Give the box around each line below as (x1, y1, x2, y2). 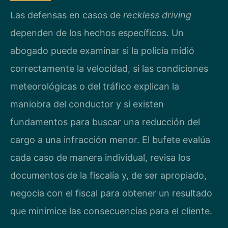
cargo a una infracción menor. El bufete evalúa (10, 134, 210, 145)
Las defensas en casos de (10, 9, 123, 20)
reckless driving (123, 9, 191, 20)
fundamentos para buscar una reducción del (10, 116, 200, 127)
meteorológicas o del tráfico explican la (10, 80, 179, 92)
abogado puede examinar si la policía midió (10, 45, 194, 56)
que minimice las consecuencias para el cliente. (10, 205, 212, 216)
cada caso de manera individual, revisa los (10, 152, 190, 163)
